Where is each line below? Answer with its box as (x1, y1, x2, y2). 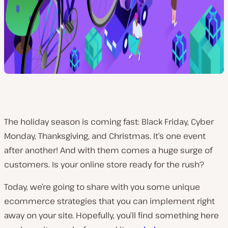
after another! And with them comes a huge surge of (4, 145, 212, 156)
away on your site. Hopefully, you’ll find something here (4, 210, 219, 221)
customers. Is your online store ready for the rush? (4, 159, 204, 170)
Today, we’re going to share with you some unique (4, 181, 200, 192)
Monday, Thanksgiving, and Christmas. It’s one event (4, 130, 206, 141)
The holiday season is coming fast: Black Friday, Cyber (4, 116, 214, 127)
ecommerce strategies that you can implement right (4, 195, 215, 207)
